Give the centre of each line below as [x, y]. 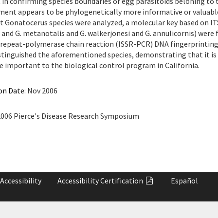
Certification [122, 181]
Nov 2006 [42, 91]
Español [184, 181]
